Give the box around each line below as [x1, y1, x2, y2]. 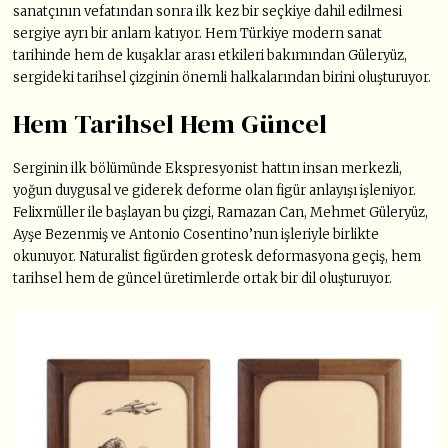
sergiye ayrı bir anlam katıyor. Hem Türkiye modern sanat [13, 25, 383, 43]
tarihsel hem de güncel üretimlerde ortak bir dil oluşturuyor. [13, 270, 393, 288]
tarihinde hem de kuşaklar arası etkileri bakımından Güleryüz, [13, 47, 408, 65]
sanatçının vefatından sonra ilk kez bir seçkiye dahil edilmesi [13, 3, 403, 21]
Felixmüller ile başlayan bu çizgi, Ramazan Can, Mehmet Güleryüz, [13, 204, 429, 222]
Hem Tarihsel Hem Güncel [13, 105, 328, 143]
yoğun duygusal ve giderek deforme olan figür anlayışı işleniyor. [13, 182, 417, 200]
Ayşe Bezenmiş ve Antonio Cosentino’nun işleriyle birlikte [13, 226, 380, 244]
